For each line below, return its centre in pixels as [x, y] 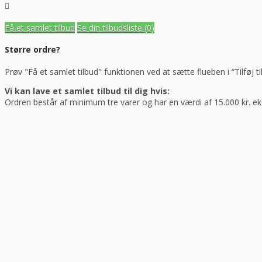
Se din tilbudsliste [111, 27]
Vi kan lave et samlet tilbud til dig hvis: [87, 91]
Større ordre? [32, 50]
